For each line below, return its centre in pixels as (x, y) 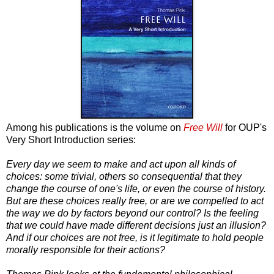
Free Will (202, 127)
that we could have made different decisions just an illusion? (136, 225)
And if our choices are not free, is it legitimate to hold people (135, 237)
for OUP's (245, 127)
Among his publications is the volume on (94, 127)
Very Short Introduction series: (71, 139)
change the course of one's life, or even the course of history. (136, 188)
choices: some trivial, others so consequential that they (124, 176)
